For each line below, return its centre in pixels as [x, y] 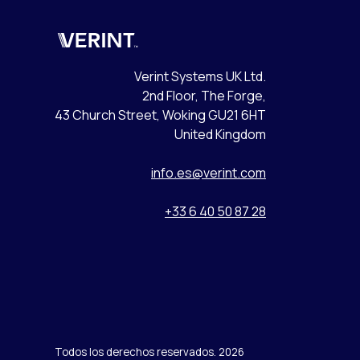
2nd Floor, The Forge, [204, 95]
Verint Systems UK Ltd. [200, 76]
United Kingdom [220, 134]
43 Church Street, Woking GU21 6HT [160, 115]
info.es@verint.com [209, 172]
